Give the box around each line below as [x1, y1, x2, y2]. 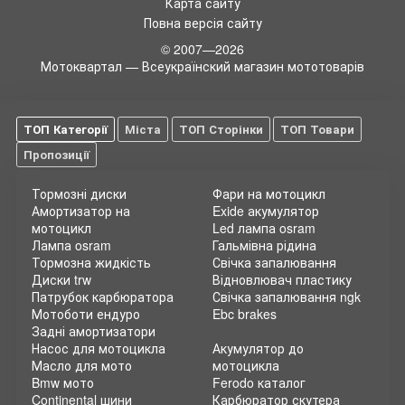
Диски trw [32, 270, 91, 288]
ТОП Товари [280, 120, 354, 138]
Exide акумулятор [212, 202, 319, 220]
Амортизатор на [32, 202, 130, 220]
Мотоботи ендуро [32, 305, 140, 323]
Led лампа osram [212, 219, 316, 237]
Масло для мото [32, 356, 132, 374]
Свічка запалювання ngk [212, 287, 361, 306]
